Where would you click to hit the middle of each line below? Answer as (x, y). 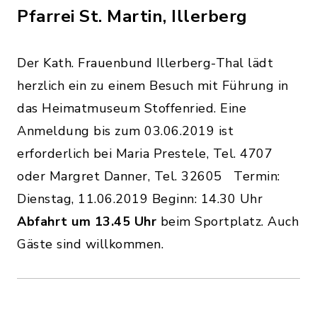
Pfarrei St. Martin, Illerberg (132, 16)
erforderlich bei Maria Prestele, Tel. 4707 (145, 154)
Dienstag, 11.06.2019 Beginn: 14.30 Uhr (140, 199)
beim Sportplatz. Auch (227, 221)
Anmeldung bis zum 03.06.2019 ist (125, 131)
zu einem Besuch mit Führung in (189, 86)
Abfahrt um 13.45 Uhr (87, 221)
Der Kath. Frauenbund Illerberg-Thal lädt (145, 63)
